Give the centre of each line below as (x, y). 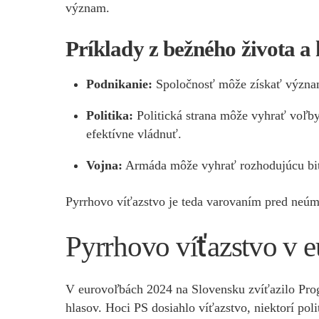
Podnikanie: (119, 84)
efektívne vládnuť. (134, 134)
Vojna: (104, 166)
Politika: (109, 116)
